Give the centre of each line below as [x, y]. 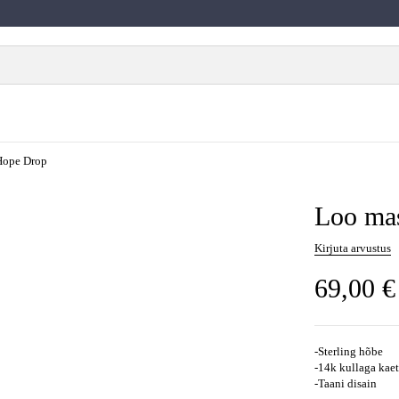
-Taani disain [345, 383]
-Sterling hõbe [348, 351]
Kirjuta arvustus [352, 248]
